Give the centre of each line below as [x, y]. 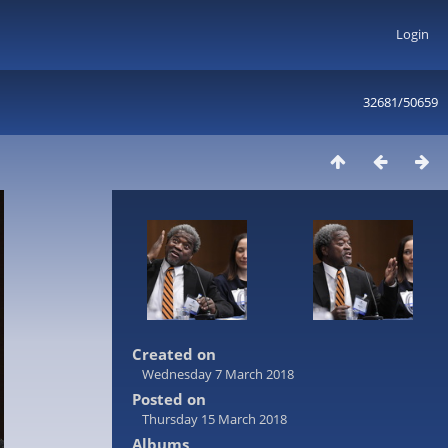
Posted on [169, 399]
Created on [174, 354]
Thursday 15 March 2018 [214, 419]
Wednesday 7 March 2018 [218, 374]
